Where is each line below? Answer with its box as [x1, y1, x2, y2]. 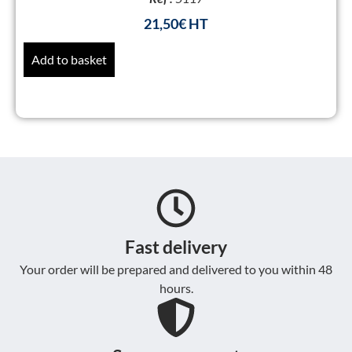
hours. [159, 280, 193, 296]
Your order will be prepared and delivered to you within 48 [20, 262, 332, 277]
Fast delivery [125, 236, 227, 258]
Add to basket [31, 52, 107, 68]
